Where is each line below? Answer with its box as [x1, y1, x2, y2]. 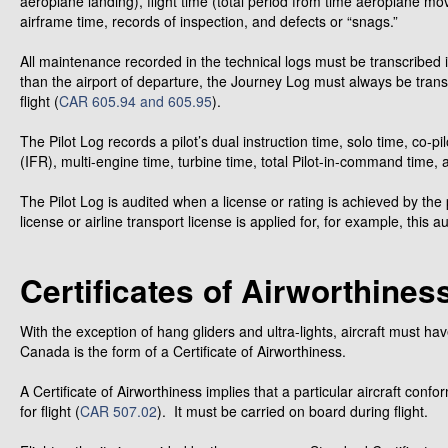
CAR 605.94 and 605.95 [59, 91, 212, 111]
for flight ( [20, 401, 80, 421]
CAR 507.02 [80, 401, 157, 421]
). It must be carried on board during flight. [157, 401, 428, 421]
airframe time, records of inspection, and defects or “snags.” [20, 11, 398, 31]
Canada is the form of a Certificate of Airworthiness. [20, 341, 346, 361]
